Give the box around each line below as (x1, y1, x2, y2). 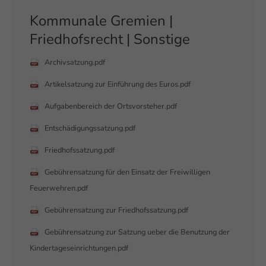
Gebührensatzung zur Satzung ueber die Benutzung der (45, 227, 230, 237)
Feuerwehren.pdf (30, 183, 88, 194)
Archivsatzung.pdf (45, 57, 105, 68)
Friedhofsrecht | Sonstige (30, 30, 190, 49)
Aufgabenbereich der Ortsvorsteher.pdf (45, 101, 177, 112)
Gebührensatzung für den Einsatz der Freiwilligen (45, 167, 210, 178)
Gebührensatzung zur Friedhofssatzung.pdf (45, 205, 188, 216)
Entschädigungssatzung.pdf (45, 123, 135, 134)
